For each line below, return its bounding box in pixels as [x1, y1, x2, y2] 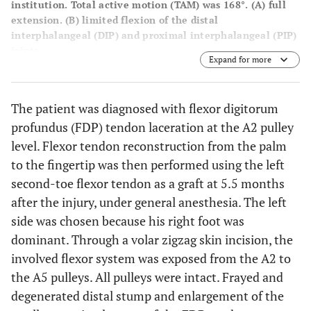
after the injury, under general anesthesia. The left [11, 194, 287, 210]
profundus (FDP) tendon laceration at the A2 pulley [11, 119, 294, 135]
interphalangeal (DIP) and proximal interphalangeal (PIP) [11, 28, 297, 42]
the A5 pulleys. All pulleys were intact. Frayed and [11, 269, 283, 285]
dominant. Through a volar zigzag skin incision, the [11, 231, 293, 248]
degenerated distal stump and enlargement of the [11, 287, 284, 304]
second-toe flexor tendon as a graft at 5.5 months [11, 175, 285, 192]
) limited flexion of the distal [75, 13, 219, 26]
